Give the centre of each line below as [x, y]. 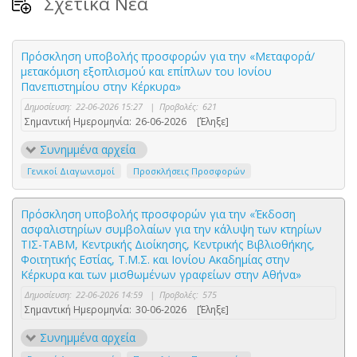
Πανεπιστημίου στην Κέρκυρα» [101, 87]
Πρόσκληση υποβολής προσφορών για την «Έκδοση [158, 214]
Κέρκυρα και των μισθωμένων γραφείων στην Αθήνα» [161, 275]
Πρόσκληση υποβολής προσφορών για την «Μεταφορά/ [168, 57]
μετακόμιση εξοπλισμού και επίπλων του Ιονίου [146, 72]
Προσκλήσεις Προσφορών [189, 171]
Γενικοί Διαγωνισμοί [71, 171]
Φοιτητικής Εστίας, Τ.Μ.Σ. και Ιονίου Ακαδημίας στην [155, 260]
